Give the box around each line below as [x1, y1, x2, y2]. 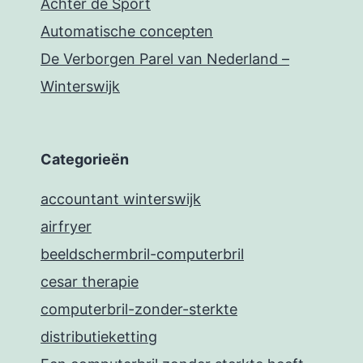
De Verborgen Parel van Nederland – [41, 50, 289, 68]
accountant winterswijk [41, 190, 201, 208]
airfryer [41, 218, 92, 236]
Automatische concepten [41, 23, 213, 41]
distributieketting [41, 328, 157, 346]
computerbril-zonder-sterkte [41, 301, 237, 318]
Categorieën [41, 151, 129, 169]
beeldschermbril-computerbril [41, 246, 244, 263]
